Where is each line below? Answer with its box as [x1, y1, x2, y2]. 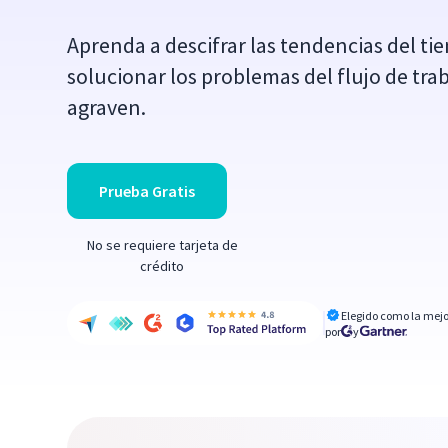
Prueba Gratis [99, 181, 196, 201]
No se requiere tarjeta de [86, 236, 238, 254]
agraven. [67, 93, 147, 121]
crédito [140, 257, 185, 275]
